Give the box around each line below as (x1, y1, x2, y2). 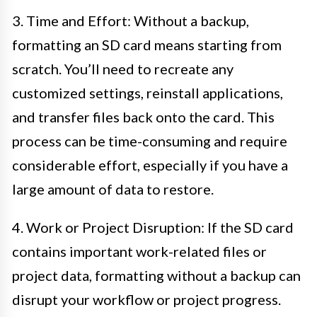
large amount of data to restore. (12, 180, 214, 197)
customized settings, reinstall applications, (12, 83, 283, 101)
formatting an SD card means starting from (12, 35, 282, 53)
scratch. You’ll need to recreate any (12, 59, 234, 77)
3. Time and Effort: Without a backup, (12, 11, 249, 29)
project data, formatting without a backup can (12, 266, 301, 284)
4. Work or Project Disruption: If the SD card (12, 218, 294, 236)
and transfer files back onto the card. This (12, 108, 275, 125)
